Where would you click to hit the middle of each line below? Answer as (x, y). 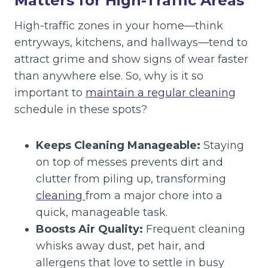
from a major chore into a (154, 196)
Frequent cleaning (194, 229)
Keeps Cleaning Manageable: (118, 145)
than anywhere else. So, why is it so (109, 76)
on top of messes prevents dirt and (130, 162)
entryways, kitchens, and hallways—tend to (131, 42)
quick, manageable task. (102, 212)
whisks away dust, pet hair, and (121, 246)
